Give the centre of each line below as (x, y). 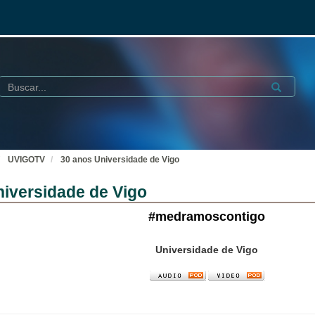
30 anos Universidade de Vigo (120, 160)
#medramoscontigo (207, 217)
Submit (283, 85)
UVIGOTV (26, 160)
